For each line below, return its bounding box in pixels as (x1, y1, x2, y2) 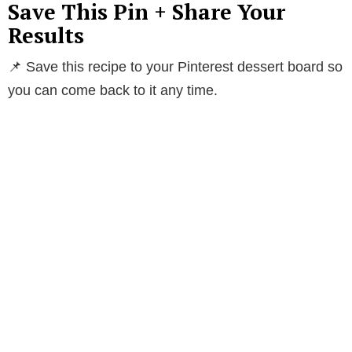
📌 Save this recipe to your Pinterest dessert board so (8, 58, 343, 75)
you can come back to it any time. (8, 82, 218, 98)
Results (8, 20, 84, 49)
